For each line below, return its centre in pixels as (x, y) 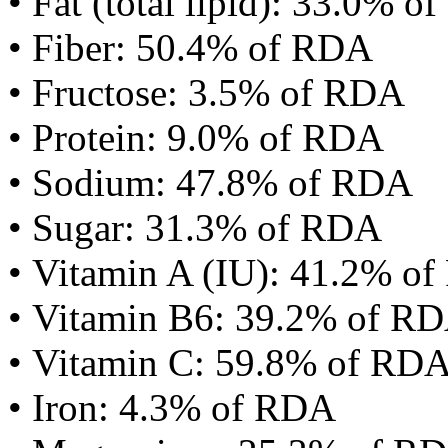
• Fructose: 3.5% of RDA (206, 92)
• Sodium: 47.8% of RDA (210, 182)
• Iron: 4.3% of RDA (172, 407)
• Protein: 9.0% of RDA (196, 137)
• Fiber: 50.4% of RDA (190, 47)
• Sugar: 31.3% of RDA (195, 227)
